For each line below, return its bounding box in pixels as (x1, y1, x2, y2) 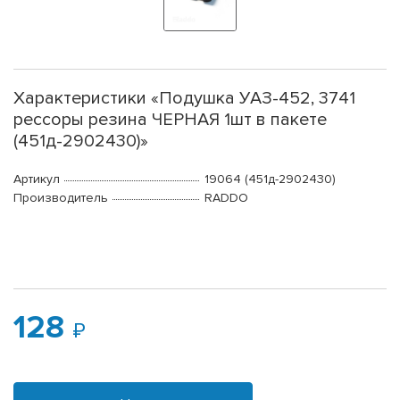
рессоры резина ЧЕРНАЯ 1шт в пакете (13, 109, 327, 131)
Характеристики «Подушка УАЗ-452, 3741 (13, 87, 355, 110)
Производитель (13, 190, 108, 206)
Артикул (13, 171, 60, 187)
